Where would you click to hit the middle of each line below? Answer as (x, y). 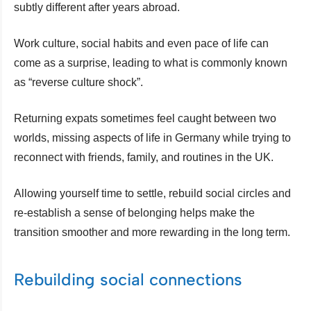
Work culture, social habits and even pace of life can (141, 43)
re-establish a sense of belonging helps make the (134, 212)
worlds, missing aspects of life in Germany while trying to (152, 137)
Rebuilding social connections (128, 279)
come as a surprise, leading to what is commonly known (151, 62)
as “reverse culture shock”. (78, 82)
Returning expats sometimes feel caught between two (145, 118)
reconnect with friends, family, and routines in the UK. (144, 157)
